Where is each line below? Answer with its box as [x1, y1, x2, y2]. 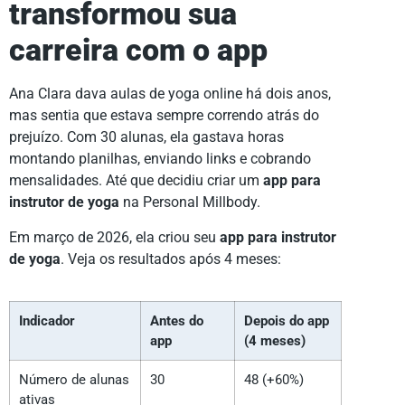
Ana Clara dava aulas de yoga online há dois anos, [9, 85, 331, 103]
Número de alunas [19, 372, 129, 389]
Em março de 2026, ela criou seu [9, 228, 220, 246]
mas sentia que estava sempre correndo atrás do [9, 107, 319, 125]
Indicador [19, 313, 75, 330]
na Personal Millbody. [119, 193, 260, 212]
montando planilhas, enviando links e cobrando [9, 150, 311, 168]
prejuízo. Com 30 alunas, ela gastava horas [9, 128, 284, 146]
